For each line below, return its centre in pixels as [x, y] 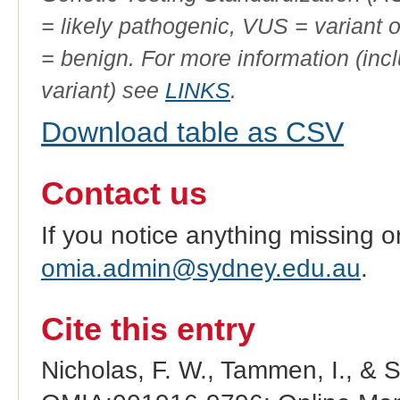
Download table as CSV [192, 132]
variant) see [103, 90]
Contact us [124, 194]
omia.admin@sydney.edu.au [200, 268]
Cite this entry [148, 330]
